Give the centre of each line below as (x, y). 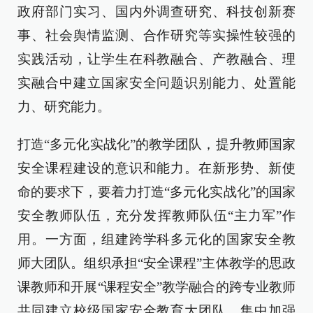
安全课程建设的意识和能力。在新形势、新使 (156, 168)
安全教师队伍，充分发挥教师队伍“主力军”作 (156, 216)
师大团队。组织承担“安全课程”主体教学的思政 (156, 263)
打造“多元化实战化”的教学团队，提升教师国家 (156, 144)
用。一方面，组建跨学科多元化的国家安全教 (156, 239)
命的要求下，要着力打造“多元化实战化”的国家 (156, 192)
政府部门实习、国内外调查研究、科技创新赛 (156, 12)
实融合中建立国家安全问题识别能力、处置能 (156, 83)
